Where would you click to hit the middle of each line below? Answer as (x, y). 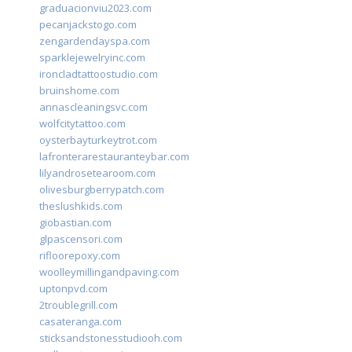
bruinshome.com (79, 91)
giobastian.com (75, 223)
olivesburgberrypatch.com (102, 190)
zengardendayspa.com (95, 41)
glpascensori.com (81, 239)
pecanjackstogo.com (88, 25)
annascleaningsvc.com (93, 107)
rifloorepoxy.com (80, 256)
